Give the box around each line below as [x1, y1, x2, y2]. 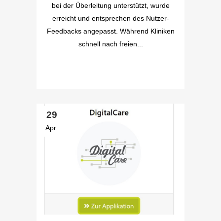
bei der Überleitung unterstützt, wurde [51, 1, 170, 9]
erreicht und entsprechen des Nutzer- [52, 14, 169, 22]
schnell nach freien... [78, 40, 143, 48]
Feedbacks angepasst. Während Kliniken [46, 27, 175, 35]
